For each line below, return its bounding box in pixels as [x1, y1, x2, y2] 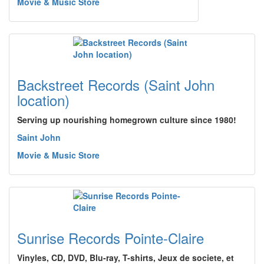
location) [17, 90, 70, 110]
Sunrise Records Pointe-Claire [17, 227, 204, 248]
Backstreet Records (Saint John [17, 74, 214, 95]
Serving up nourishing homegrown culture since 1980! [17, 114, 236, 126]
